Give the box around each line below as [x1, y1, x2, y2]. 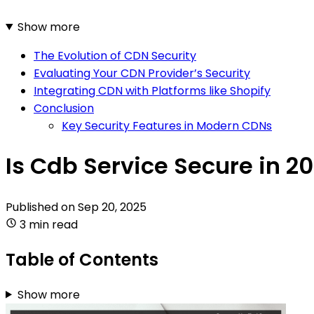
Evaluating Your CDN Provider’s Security [34, 64, 250, 81]
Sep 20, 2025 [78, 198, 146, 215]
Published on [6, 198, 78, 215]
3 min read [20, 216, 78, 233]
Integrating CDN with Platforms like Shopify [34, 82, 271, 99]
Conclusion [34, 100, 94, 116]
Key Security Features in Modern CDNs [62, 117, 272, 134]
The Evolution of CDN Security [34, 47, 196, 64]
